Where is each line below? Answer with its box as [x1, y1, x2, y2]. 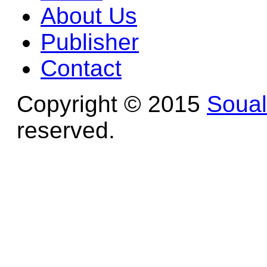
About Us [41, 2, 137, 29]
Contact [41, 55, 122, 81]
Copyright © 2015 [17, 91, 207, 117]
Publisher [41, 29, 139, 55]
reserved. [17, 117, 115, 143]
